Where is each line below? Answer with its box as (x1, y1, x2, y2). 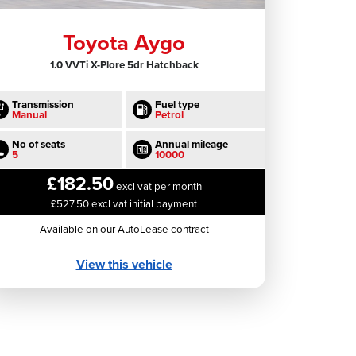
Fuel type (155, 96, 199, 112)
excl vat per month (113, 178, 202, 194)
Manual (12, 106, 47, 122)
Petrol (155, 106, 184, 122)
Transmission (12, 96, 74, 112)
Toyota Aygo (63, 25, 185, 59)
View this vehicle (75, 254, 172, 273)
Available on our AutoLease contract (39, 221, 209, 237)
